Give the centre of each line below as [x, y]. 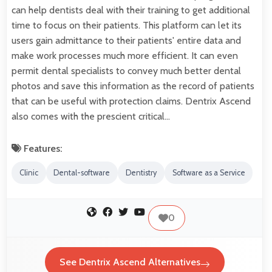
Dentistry [141, 173]
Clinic [29, 173]
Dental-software [82, 173]
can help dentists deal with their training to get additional [131, 10]
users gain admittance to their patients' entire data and [126, 41]
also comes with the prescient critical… [91, 117]
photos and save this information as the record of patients [133, 86]
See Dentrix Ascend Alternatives [130, 262]
